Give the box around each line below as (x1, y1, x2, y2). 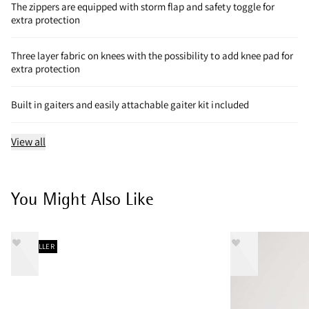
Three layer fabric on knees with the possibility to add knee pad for (11, 48, 293, 62)
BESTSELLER (14, 241, 54, 251)
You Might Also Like (11, 188, 154, 210)
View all (11, 134, 46, 149)
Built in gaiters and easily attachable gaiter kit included (11, 97, 249, 111)
